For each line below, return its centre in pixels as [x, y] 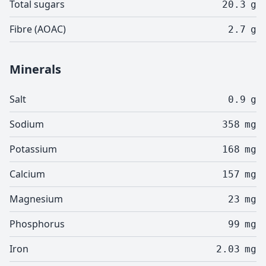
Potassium [33, 149]
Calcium [27, 174]
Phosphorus [37, 224]
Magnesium [36, 199]
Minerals [35, 69]
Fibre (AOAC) [38, 29]
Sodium [27, 124]
